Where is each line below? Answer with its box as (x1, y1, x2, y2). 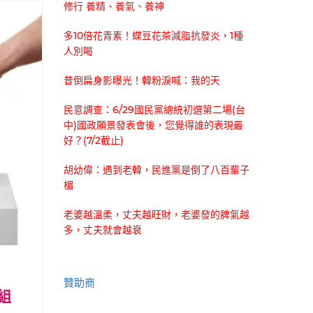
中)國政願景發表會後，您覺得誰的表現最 (64, 118, 243, 131)
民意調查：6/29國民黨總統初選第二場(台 (64, 103, 245, 116)
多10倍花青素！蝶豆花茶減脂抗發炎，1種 (64, 29, 243, 42)
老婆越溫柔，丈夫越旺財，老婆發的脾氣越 (64, 208, 249, 221)
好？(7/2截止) (64, 133, 124, 147)
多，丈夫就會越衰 (64, 223, 142, 236)
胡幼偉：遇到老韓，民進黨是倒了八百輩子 (64, 163, 249, 176)
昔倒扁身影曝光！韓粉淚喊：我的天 (64, 73, 220, 87)
